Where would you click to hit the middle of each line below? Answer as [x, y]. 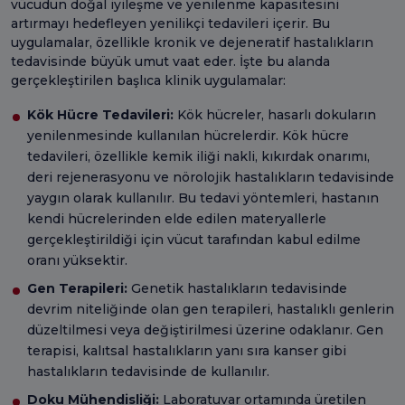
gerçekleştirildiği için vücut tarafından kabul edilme [194, 239]
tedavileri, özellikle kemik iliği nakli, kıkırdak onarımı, [198, 156]
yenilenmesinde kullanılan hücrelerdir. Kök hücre [188, 135]
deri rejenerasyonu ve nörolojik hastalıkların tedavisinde [211, 177]
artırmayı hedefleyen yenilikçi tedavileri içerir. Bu [170, 23]
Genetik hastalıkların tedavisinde [239, 288]
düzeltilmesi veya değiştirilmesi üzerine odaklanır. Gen [205, 330]
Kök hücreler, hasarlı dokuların [275, 114]
